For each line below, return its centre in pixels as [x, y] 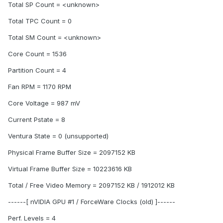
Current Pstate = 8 [37, 120]
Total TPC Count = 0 [40, 21]
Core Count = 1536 [37, 54]
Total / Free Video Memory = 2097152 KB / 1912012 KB [91, 185]
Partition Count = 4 [37, 70]
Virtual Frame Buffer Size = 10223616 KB [70, 169]
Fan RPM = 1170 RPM [40, 87]
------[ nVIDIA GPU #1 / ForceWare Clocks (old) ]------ [92, 202]
